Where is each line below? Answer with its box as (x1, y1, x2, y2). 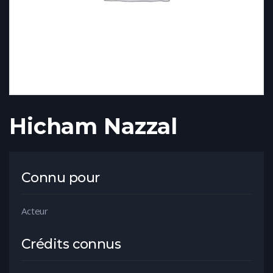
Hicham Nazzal (9, 113, 178, 140)
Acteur (21, 205, 49, 217)
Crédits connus (21, 236, 121, 252)
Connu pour (21, 169, 100, 186)
